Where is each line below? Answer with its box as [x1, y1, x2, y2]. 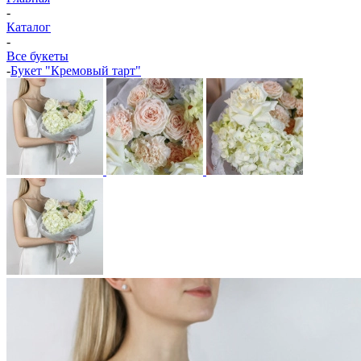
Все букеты [6, 49, 68, 63]
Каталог [6, 20, 51, 34]
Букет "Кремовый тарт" [10, 64, 141, 77]
